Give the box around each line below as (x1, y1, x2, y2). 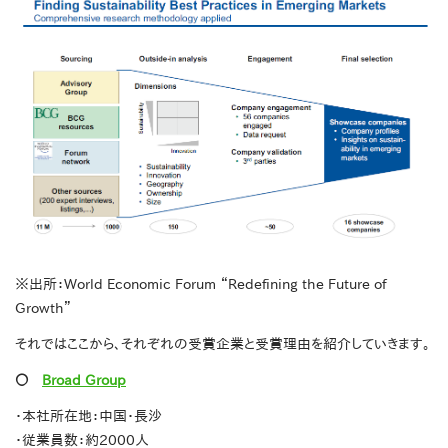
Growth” (15, 301, 72, 316)
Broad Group (42, 373, 126, 388)
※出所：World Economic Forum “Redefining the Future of (15, 277, 386, 292)
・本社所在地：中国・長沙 (15, 409, 162, 424)
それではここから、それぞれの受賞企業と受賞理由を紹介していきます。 (15, 337, 430, 352)
